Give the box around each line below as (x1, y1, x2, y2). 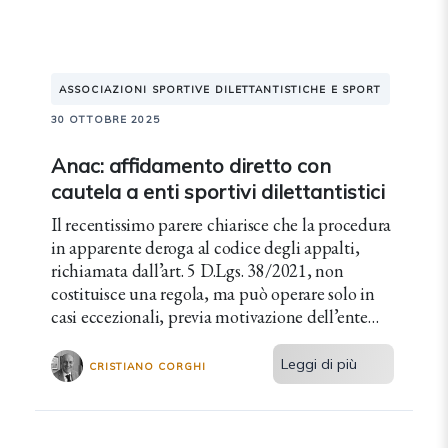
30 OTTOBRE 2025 (51, 113, 160, 126)
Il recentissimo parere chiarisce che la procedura (51, 213, 392, 236)
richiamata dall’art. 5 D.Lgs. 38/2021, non (51, 259, 344, 282)
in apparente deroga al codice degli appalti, (51, 236, 360, 259)
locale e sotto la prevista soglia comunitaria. (51, 328, 357, 351)
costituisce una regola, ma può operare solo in (51, 282, 375, 305)
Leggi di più (281, 355, 358, 373)
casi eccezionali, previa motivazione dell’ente (51, 305, 368, 328)
